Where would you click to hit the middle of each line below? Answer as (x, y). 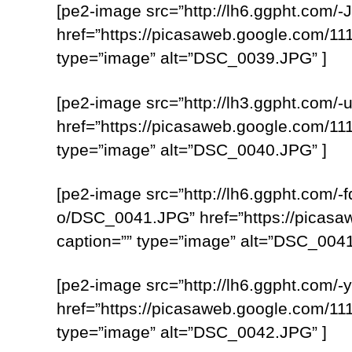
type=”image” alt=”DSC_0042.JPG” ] (192, 332)
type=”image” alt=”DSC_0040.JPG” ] (192, 149)
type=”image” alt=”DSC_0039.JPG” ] (192, 58)
